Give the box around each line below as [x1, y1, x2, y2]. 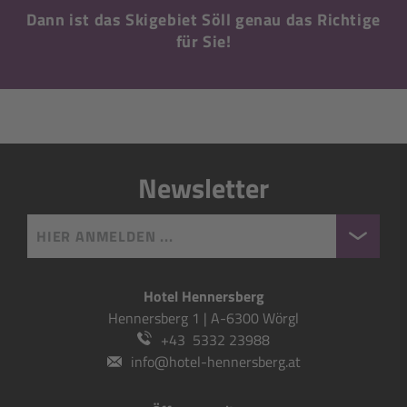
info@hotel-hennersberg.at [130, 351, 301, 372]
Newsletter [138, 167, 269, 209]
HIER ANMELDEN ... [36, 225, 174, 247]
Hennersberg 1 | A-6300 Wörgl [108, 307, 299, 329]
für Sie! [175, 29, 232, 54]
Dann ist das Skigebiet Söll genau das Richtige [26, 7, 381, 32]
